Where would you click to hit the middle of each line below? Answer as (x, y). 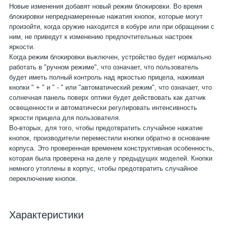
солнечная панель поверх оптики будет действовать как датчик (107, 98)
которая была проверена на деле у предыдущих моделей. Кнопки (111, 158)
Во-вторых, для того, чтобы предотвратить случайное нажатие (106, 128)
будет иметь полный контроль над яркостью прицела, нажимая (107, 77)
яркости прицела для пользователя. (65, 118)
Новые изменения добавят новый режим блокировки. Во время (106, 6)
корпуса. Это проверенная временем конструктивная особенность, (112, 148)
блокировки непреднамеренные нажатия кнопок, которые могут (106, 16)
